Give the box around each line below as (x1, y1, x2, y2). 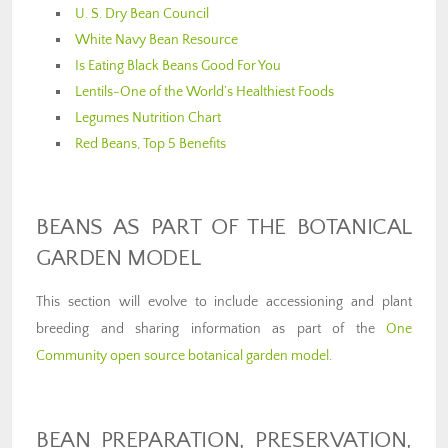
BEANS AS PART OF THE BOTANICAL (36, 215, 412, 241)
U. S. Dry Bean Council (75, 6, 210, 23)
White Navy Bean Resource (75, 32, 239, 49)
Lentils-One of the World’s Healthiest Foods (75, 84, 335, 101)
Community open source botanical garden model (36, 348, 329, 365)
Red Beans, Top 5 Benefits (75, 136, 227, 153)
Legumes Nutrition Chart (75, 110, 222, 127)
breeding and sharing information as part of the (36, 321, 386, 338)
